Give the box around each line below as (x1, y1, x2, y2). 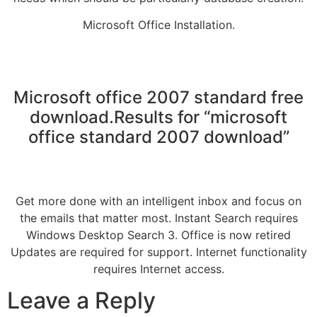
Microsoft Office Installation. (82, 17, 235, 32)
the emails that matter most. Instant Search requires (19, 210, 298, 225)
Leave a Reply (7, 287, 156, 315)
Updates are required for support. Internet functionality (10, 244, 307, 259)
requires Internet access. (93, 261, 224, 276)
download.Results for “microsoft (30, 106, 287, 127)
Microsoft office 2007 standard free (13, 86, 304, 108)
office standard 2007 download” (28, 126, 289, 147)
